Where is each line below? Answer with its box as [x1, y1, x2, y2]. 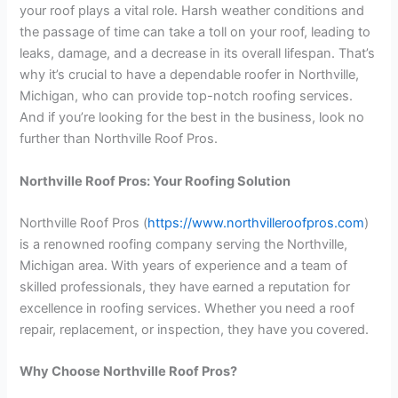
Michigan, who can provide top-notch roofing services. [20, 88, 354, 105]
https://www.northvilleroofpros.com [147, 214, 365, 231]
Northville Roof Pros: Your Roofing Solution [20, 172, 291, 189]
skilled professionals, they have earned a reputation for [20, 278, 351, 295]
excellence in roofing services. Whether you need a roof [20, 299, 355, 316]
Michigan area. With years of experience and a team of [20, 257, 348, 274]
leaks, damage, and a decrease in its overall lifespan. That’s [20, 45, 376, 62]
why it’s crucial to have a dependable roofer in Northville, [20, 67, 360, 84]
